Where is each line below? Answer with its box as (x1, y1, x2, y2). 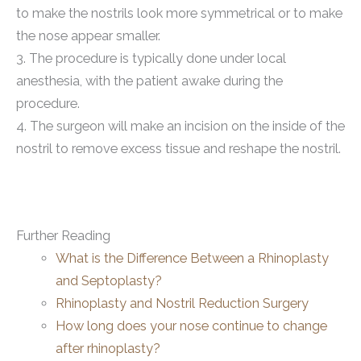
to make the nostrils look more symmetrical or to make (16, 5, 342, 21)
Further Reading (16, 228, 110, 244)
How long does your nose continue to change (56, 318, 328, 334)
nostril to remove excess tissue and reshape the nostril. (16, 140, 341, 156)
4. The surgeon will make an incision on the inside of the (16, 118, 345, 134)
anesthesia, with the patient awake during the (16, 73, 283, 89)
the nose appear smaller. (16, 27, 160, 44)
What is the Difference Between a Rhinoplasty (56, 251, 330, 267)
